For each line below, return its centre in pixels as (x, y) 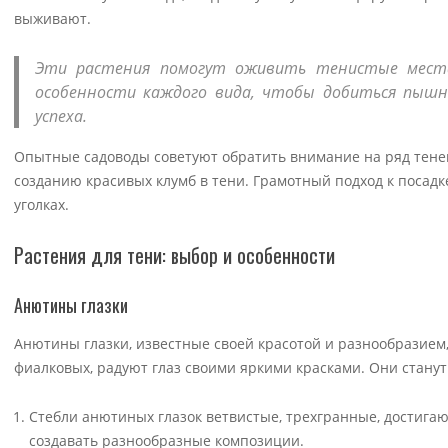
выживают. (52, 18)
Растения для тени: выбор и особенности (174, 255)
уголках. (41, 205)
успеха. (61, 116)
